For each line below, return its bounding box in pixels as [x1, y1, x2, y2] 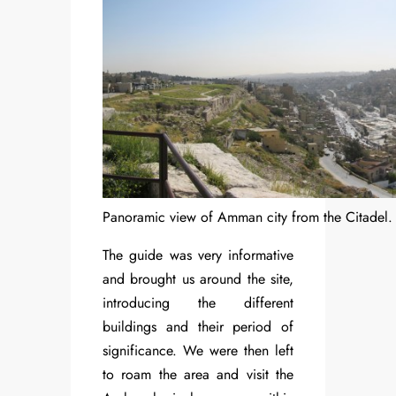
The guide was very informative [103, 245, 293, 266]
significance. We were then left [103, 340, 293, 362]
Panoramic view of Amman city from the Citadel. [103, 207, 392, 228]
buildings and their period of [103, 316, 293, 338]
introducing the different [103, 293, 293, 314]
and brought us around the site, [103, 269, 293, 290]
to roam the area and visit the [103, 364, 293, 385]
